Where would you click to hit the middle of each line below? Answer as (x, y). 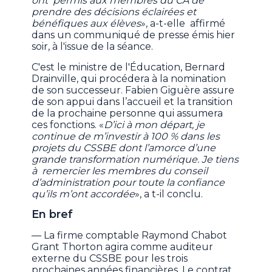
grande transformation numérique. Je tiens (135, 160)
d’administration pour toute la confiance (128, 183)
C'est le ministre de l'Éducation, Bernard (129, 67)
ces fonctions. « (68, 125)
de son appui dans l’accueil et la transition (132, 102)
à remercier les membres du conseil (120, 171)
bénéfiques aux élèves (87, 24)
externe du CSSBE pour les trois (110, 259)
